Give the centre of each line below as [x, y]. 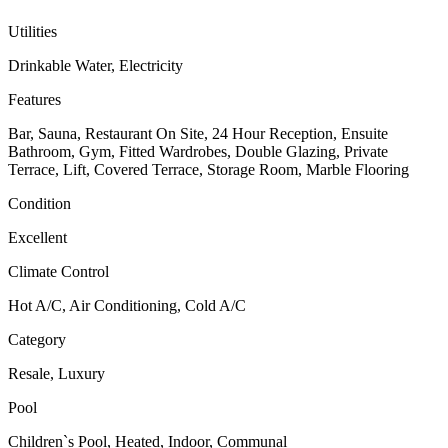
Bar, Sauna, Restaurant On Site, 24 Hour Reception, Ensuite [198, 134]
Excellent [37, 238]
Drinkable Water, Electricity [95, 66]
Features [34, 100]
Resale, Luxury [56, 374]
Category [37, 340]
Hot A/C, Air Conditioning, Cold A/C [127, 306]
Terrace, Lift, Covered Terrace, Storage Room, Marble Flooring [208, 170]
